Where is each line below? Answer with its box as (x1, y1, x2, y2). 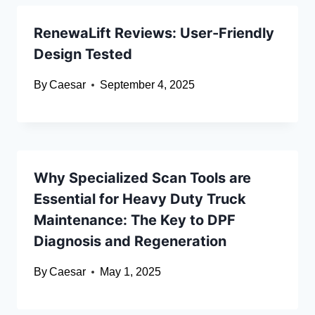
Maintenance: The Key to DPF (34, 212, 236, 229)
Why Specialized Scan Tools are (34, 169, 251, 187)
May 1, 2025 (100, 266, 162, 278)
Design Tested (34, 46, 132, 63)
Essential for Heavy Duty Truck (34, 191, 246, 208)
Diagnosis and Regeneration (34, 233, 230, 250)
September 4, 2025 (100, 79, 195, 91)
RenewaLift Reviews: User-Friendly (34, 25, 274, 42)
